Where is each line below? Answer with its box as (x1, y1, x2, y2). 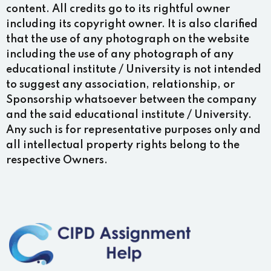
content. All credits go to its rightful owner (6, 4, 230, 15)
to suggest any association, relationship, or (6, 79, 235, 90)
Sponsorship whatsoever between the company (6, 94, 256, 105)
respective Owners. (6, 155, 108, 166)
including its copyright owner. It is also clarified (6, 19, 258, 30)
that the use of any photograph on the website (6, 34, 249, 45)
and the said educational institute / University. (6, 109, 252, 120)
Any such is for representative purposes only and (6, 125, 261, 135)
